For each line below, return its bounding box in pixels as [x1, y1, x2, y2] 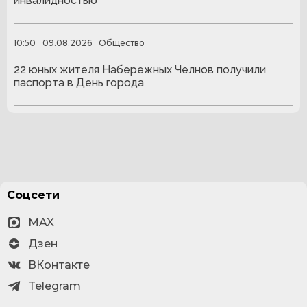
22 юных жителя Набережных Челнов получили [14, 63, 266, 77]
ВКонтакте [28, 258, 90, 271]
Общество [99, 37, 145, 48]
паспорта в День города [14, 76, 144, 90]
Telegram [28, 280, 81, 293]
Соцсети [7, 188, 60, 201]
